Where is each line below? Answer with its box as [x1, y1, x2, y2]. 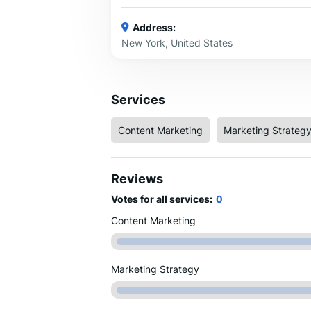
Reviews [111, 171, 163, 187]
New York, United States [121, 36, 233, 49]
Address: [133, 21, 176, 33]
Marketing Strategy [111, 263, 199, 276]
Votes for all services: [111, 193, 212, 205]
